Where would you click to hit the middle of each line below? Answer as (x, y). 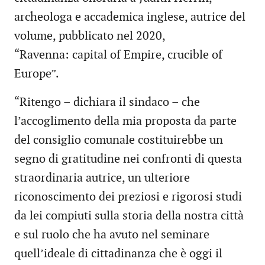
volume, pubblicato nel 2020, (90, 36)
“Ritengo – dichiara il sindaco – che (107, 103)
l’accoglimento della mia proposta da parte (125, 122)
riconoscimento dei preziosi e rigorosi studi (128, 197)
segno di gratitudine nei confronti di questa (128, 159)
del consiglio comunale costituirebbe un (119, 140)
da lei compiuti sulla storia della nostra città (129, 216)
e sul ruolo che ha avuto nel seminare (112, 235)
